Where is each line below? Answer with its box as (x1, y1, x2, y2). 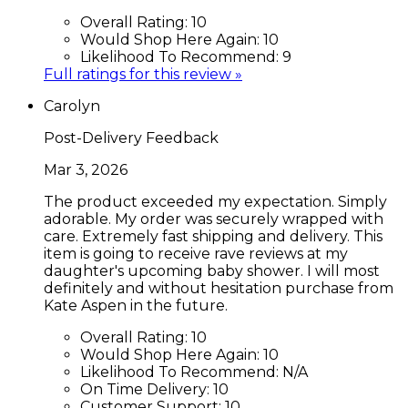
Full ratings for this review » (44, 65, 242, 83)
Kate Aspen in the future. (44, 296, 228, 314)
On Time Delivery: (80, 380, 213, 398)
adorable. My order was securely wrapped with (44, 209, 383, 228)
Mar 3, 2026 (44, 160, 127, 178)
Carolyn (44, 97, 100, 115)
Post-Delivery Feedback (44, 128, 219, 147)
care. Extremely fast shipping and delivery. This (44, 227, 382, 245)
